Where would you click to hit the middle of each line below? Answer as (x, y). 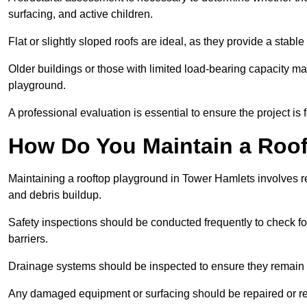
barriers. (29, 239)
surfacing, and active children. (82, 14)
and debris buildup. (56, 195)
